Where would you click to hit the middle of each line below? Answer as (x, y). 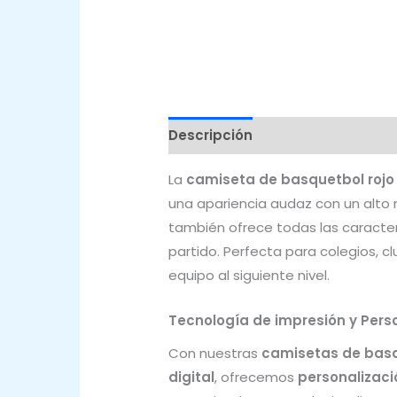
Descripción (210, 136)
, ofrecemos (256, 378)
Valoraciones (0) (330, 136)
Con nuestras (215, 354)
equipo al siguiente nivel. (249, 275)
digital (191, 378)
